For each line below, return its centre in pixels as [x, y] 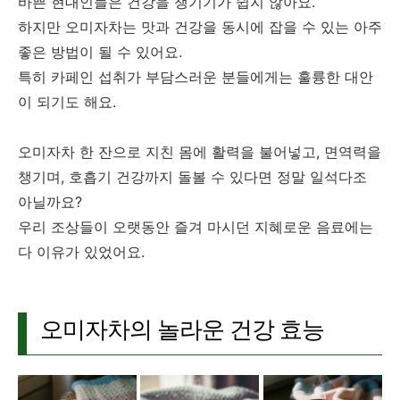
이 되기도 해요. [67, 102]
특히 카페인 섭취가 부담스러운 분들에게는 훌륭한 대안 [196, 77]
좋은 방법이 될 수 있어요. [100, 52]
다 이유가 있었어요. [81, 252]
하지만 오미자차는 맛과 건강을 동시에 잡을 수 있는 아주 [200, 27]
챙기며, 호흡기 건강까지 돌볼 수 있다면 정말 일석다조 [192, 177]
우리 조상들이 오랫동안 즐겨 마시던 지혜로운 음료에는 [196, 227]
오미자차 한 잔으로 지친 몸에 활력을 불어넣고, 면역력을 [200, 152]
